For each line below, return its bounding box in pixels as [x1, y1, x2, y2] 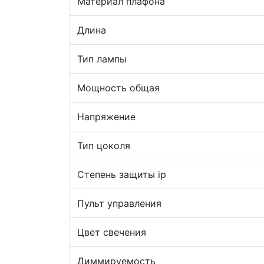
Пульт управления [77, 197, 161, 209]
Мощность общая [77, 82, 160, 94]
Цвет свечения [77, 226, 146, 238]
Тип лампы [77, 53, 127, 65]
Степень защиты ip [77, 169, 166, 180]
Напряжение [77, 111, 136, 123]
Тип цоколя [77, 140, 130, 151]
